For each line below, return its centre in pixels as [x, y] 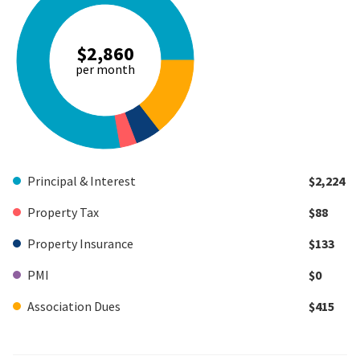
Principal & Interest [82, 180]
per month [105, 70]
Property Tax [63, 212]
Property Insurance [80, 243]
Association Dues [74, 306]
